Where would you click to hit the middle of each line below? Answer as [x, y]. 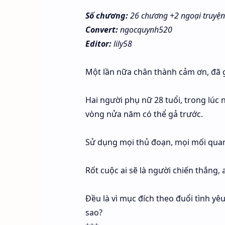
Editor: [98, 44]
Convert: [102, 30]
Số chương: [106, 16]
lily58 [122, 44]
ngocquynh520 [146, 30]
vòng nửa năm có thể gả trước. [144, 114]
